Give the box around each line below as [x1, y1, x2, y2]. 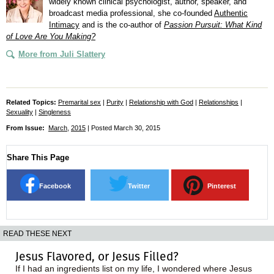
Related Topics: [6, 98, 56, 106]
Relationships [199, 98, 239, 106]
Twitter [127, 182, 150, 190]
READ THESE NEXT [3, 229, 72, 237]
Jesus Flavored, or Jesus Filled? [15, 248, 179, 265]
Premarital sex [58, 98, 101, 106]
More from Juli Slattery [18, 49, 105, 59]
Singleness [39, 108, 71, 116]
